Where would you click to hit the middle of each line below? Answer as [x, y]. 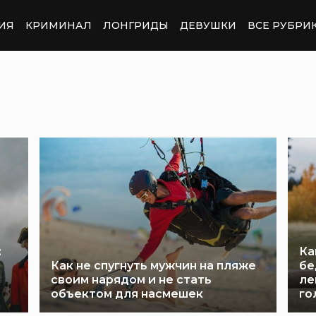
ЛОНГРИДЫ [136, 25]
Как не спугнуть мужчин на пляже [153, 266]
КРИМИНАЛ [59, 25]
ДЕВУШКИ [208, 25]
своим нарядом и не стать [131, 280]
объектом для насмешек [127, 294]
